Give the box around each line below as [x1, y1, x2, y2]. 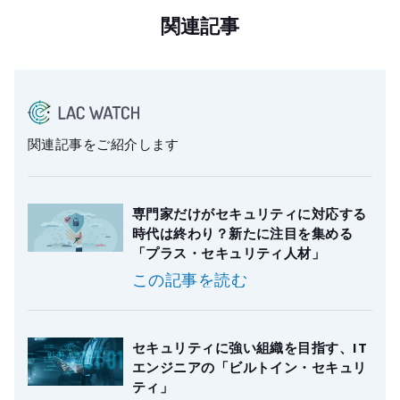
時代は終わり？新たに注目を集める [132, 224, 354, 243]
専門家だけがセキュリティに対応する [132, 204, 367, 223]
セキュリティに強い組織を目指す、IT [132, 338, 368, 357]
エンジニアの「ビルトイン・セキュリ [132, 358, 367, 377]
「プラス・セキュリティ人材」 [132, 244, 326, 262]
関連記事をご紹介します [28, 135, 179, 154]
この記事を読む [132, 269, 248, 291]
